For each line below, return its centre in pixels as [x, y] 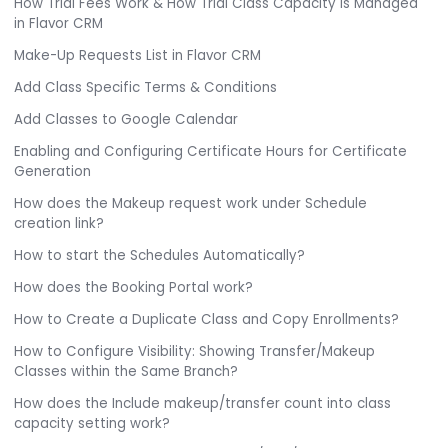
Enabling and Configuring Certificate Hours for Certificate [211, 152]
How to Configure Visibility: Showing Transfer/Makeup [195, 352]
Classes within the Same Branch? [126, 372]
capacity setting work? [92, 424]
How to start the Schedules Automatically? [160, 256]
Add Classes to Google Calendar [126, 120]
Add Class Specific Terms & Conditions [146, 88]
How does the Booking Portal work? [134, 288]
